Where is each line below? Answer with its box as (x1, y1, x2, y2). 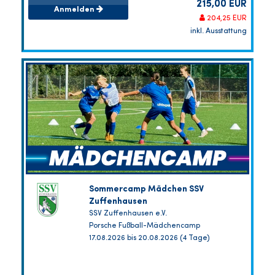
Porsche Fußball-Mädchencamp (88, 222, 200, 230)
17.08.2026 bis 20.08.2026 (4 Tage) (88, 234, 210, 242)
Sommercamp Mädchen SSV (88, 185, 204, 194)
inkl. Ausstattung (190, 28, 247, 36)
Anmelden (53, 5, 96, 14)
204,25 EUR (205, 15, 247, 23)
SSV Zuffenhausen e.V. (88, 210, 167, 218)
